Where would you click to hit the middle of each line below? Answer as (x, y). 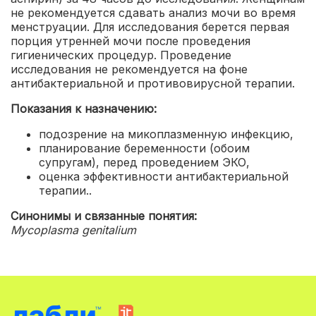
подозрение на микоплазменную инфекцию (164, 134)
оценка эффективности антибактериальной (164, 176)
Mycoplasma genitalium (73, 230)
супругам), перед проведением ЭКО (142, 162)
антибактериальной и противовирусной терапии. (153, 83)
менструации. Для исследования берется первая (150, 26)
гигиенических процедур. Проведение (121, 55)
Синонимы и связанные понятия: (104, 215)
